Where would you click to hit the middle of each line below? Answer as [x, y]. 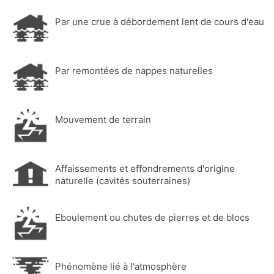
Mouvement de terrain [103, 120]
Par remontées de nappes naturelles [134, 71]
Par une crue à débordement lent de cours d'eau [160, 22]
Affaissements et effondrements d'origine [145, 169]
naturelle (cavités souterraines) [123, 181]
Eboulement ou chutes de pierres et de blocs [152, 218]
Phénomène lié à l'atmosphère [121, 267]
